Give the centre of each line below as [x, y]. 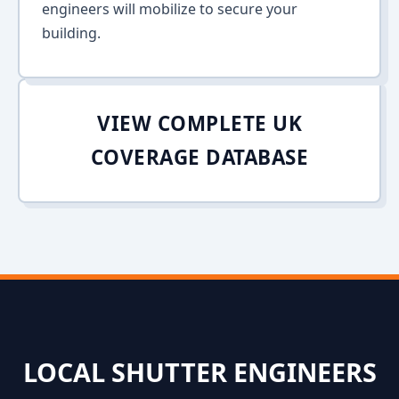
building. [71, 33]
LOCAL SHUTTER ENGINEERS [199, 372]
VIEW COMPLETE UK [199, 123]
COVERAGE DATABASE [199, 157]
